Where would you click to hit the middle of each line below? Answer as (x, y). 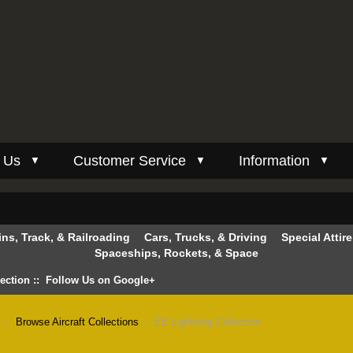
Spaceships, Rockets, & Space (176, 253)
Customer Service (130, 161)
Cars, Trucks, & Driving (207, 237)
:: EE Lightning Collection (200, 321)
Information (274, 161)
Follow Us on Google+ (101, 281)
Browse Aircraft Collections (78, 321)
